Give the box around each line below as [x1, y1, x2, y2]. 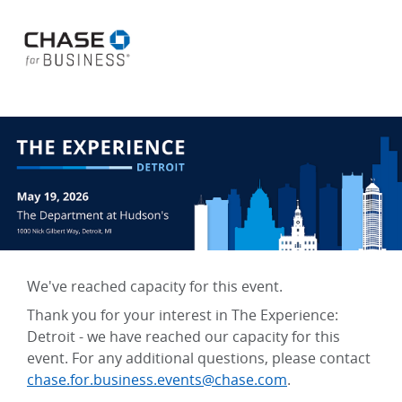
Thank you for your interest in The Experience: [27, 305, 338, 326]
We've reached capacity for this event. [27, 276, 283, 297]
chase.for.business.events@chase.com [27, 370, 287, 390]
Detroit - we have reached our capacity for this [27, 327, 340, 347]
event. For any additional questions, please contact [27, 348, 371, 369]
